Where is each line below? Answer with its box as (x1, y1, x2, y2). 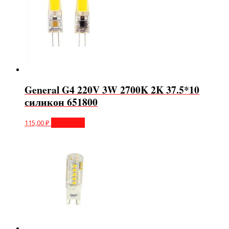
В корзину (52, 118, 84, 128)
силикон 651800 (25, 94, 98, 109)
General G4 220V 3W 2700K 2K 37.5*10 (25, 82, 199, 97)
